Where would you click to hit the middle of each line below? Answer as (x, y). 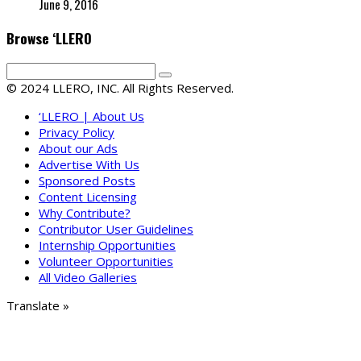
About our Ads (78, 149)
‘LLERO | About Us (91, 116)
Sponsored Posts (87, 181)
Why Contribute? (85, 213)
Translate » (38, 306)
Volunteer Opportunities (106, 261)
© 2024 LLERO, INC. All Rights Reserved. (120, 88)
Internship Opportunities (107, 245)
